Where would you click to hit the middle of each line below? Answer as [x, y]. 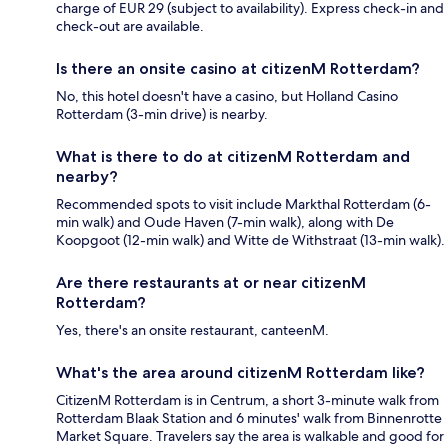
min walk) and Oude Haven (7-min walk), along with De [225, 221]
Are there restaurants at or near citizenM [211, 282]
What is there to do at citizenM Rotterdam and [233, 156]
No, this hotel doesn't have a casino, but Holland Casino [227, 95]
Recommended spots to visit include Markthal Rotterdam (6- [243, 203]
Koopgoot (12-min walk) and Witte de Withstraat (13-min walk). [250, 239]
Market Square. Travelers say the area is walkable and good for [250, 435]
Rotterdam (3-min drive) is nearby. [162, 113]
